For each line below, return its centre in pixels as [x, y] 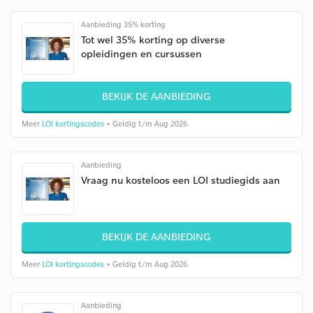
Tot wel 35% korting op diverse [153, 39]
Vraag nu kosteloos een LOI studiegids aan [181, 180]
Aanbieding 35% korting [123, 24]
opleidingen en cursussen [141, 53]
